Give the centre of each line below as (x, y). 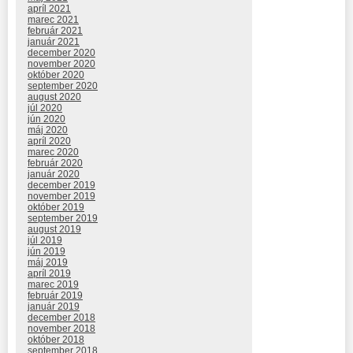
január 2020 (54, 174)
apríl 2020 (49, 141)
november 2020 (61, 63)
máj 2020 (48, 130)
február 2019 (55, 295)
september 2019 (63, 218)
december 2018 (61, 317)
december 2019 (61, 185)
